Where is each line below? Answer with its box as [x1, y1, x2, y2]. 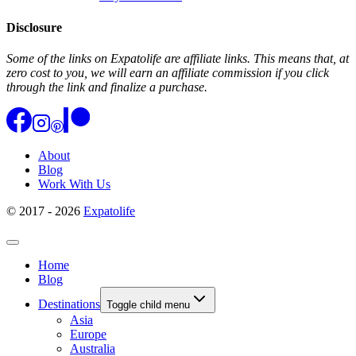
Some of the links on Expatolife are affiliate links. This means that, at [6, 51, 349, 65]
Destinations [38, 296, 100, 311]
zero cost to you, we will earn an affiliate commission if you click [6, 65, 329, 79]
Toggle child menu [106, 298, 190, 311]
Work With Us [38, 176, 110, 191]
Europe [70, 327, 106, 341]
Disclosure [6, 20, 62, 34]
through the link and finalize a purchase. [6, 79, 207, 94]
